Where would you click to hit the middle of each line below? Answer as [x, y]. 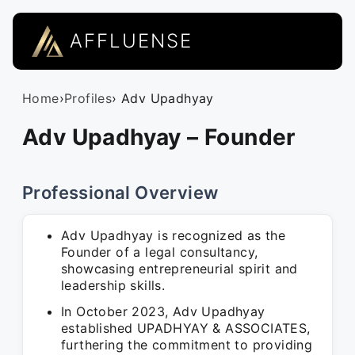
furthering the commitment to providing [187, 345]
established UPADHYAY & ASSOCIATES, [186, 328]
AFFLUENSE [131, 41]
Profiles [88, 98]
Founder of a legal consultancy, [160, 252]
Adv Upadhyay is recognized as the [174, 235]
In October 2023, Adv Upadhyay [163, 311]
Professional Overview [120, 193]
